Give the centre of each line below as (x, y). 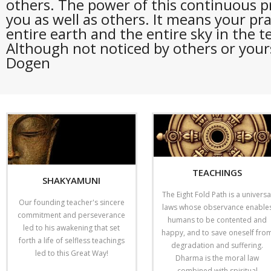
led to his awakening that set (72, 227)
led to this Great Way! (71, 253)
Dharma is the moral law (217, 258)
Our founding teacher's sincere (71, 202)
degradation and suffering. (217, 246)
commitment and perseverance (72, 215)
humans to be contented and (217, 220)
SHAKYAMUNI (72, 180)
